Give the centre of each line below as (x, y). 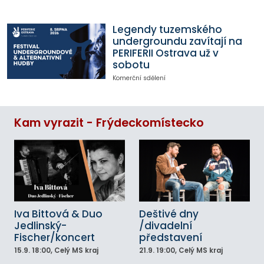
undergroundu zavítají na (177, 42)
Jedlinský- (40, 226)
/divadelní (166, 226)
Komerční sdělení (139, 78)
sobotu (131, 65)
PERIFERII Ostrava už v (165, 53)
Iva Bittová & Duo (58, 214)
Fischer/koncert (55, 238)
